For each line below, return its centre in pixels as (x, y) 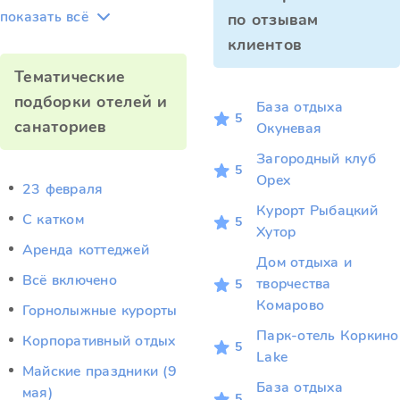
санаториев (61, 127)
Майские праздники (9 (100, 371)
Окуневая (289, 129)
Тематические (70, 77)
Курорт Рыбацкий (317, 211)
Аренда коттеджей (86, 250)
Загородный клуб (316, 159)
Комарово (291, 305)
